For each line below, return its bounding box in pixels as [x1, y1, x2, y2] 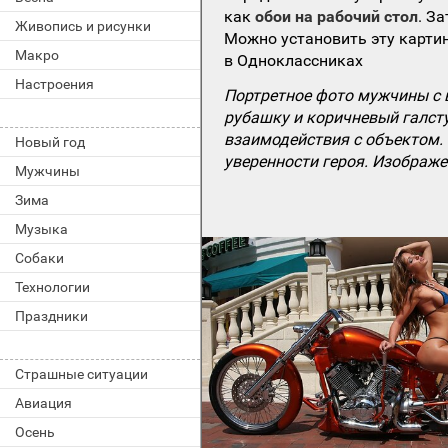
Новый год [15, 134, 85, 150]
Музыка [15, 221, 68, 237]
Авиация [15, 395, 72, 411]
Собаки [15, 250, 64, 266]
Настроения [15, 76, 94, 92]
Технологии [15, 279, 90, 295]
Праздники [15, 308, 88, 324]
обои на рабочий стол [255, 6, 419, 26]
